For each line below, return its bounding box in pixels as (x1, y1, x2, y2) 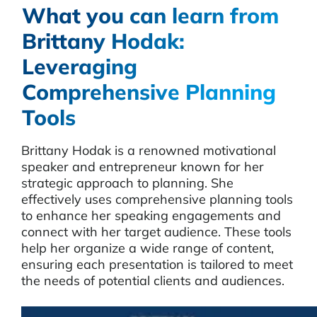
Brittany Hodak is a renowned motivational (21, 142, 276, 158)
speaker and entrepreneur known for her (21, 158, 264, 175)
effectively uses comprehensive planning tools (21, 191, 293, 207)
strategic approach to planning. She (21, 175, 234, 191)
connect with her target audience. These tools (21, 224, 292, 240)
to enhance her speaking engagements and (21, 207, 281, 224)
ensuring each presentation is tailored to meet (21, 256, 293, 272)
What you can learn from (22, 2, 279, 29)
